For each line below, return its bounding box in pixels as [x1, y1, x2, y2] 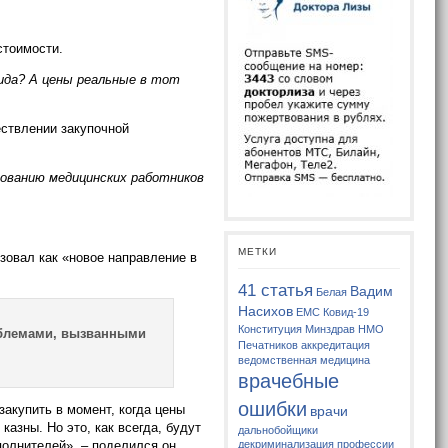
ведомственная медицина [238, 354, 371, 367]
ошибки [238, 398, 308, 421]
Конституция [238, 323, 303, 336]
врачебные [238, 370, 340, 393]
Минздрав [305, 323, 356, 336]
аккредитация [301, 339, 371, 352]
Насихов [238, 303, 294, 320]
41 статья [238, 281, 314, 300]
